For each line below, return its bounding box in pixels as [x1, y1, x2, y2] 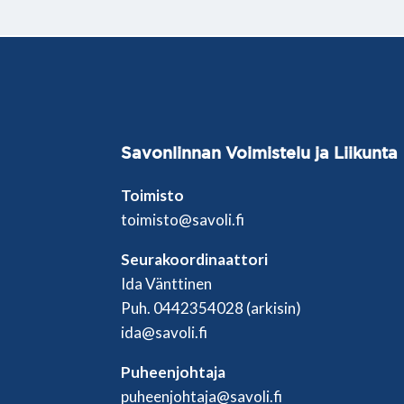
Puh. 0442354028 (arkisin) [121, 298, 302, 317]
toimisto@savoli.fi [121, 209, 245, 229]
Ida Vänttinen [121, 273, 213, 293]
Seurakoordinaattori [121, 249, 269, 269]
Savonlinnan [121, 142, 222, 161]
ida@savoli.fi [121, 322, 208, 342]
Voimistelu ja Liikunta [221, 142, 399, 161]
